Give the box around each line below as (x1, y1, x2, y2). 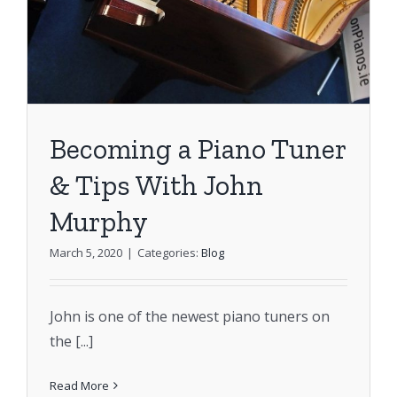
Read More (49, 377, 109, 393)
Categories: (136, 244, 201, 261)
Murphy (49, 204, 148, 238)
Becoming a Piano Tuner (49, 131, 346, 166)
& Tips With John (49, 167, 263, 202)
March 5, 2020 (49, 244, 122, 261)
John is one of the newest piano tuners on (49, 306, 330, 326)
